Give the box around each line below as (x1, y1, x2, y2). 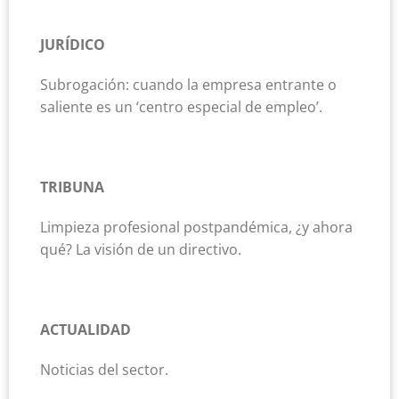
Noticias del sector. (40, 359, 168, 379)
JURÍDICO (40, 34, 105, 54)
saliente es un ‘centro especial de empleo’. (40, 96, 322, 117)
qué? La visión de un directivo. (40, 239, 241, 259)
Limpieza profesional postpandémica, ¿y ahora (40, 216, 353, 237)
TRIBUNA (40, 176, 104, 197)
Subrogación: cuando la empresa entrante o (40, 74, 337, 94)
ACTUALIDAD (40, 319, 131, 339)
